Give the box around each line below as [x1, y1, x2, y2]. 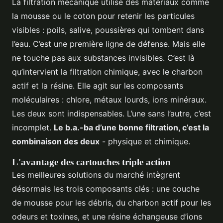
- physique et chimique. [100, 136, 190, 146]
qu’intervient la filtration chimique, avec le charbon [12, 66, 203, 77]
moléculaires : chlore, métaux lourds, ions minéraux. [12, 94, 207, 105]
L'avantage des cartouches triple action [12, 156, 171, 167]
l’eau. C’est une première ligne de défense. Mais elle [12, 38, 205, 49]
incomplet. [12, 122, 54, 132]
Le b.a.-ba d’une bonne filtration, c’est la [54, 122, 209, 132]
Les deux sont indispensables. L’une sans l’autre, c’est [12, 108, 211, 118]
